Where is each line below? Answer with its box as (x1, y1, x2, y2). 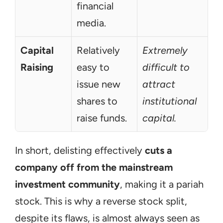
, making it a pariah (120, 178, 204, 190)
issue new (77, 78, 120, 90)
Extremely (142, 44, 188, 56)
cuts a (145, 144, 172, 156)
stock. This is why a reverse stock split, (15, 195, 187, 207)
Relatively (77, 44, 120, 56)
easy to (77, 61, 110, 73)
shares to (77, 95, 117, 107)
